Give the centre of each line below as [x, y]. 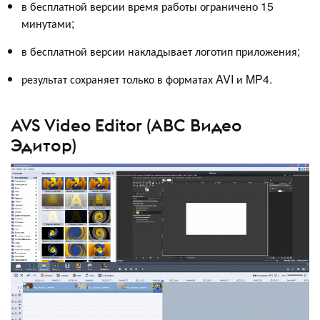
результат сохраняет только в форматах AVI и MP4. [147, 79]
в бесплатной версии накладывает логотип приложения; [161, 51]
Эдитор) [44, 145]
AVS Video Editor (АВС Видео [126, 125]
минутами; [48, 24]
